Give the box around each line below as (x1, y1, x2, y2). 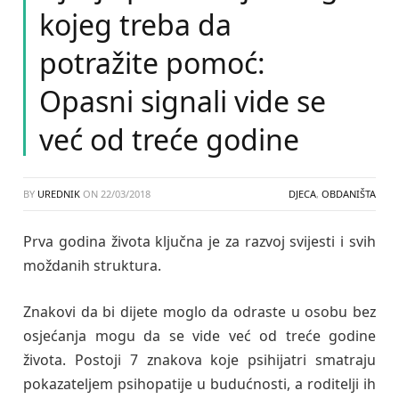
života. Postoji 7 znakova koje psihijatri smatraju (23, 349, 376, 370)
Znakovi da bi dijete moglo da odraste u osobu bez (23, 301, 376, 322)
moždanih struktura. (23, 256, 161, 275)
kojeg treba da (39, 5, 232, 44)
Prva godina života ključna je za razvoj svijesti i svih (23, 232, 376, 251)
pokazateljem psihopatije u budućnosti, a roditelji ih (23, 373, 376, 394)
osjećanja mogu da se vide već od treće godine (23, 325, 376, 346)
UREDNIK (37, 187, 80, 200)
